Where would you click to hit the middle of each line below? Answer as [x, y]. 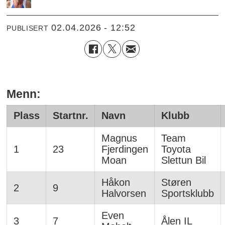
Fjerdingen [125, 149]
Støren [176, 182]
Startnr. [70, 115]
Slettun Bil [183, 160]
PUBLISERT [28, 28]
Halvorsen [124, 193]
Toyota [176, 149]
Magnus [119, 138]
